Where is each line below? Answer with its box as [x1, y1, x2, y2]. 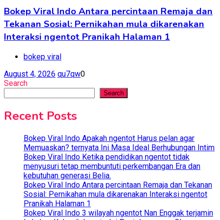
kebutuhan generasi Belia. [24, 171, 111, 181]
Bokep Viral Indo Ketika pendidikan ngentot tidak [24, 152, 190, 162]
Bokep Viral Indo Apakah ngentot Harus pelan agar [24, 134, 194, 143]
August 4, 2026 [4, 69, 55, 79]
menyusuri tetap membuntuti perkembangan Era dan [24, 162, 200, 171]
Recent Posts [4, 108, 77, 124]
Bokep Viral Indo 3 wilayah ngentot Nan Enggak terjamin [24, 208, 213, 218]
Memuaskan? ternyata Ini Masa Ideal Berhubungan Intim [24, 143, 215, 153]
